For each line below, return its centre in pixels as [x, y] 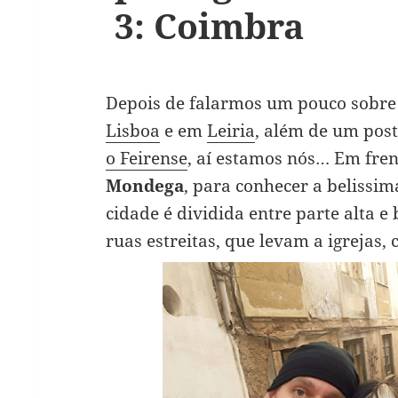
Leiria [231, 130]
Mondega [144, 185]
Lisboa [132, 130]
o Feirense [146, 158]
